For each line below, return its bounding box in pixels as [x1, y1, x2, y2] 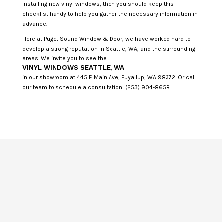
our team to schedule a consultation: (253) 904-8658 [22, 83, 170, 91]
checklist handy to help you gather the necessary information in [22, 10, 198, 17]
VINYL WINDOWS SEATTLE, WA [22, 63, 124, 71]
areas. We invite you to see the [22, 55, 107, 62]
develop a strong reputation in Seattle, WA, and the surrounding [22, 45, 195, 52]
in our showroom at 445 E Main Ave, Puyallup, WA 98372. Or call [22, 73, 196, 81]
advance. [22, 20, 47, 27]
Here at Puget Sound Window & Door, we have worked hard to [22, 35, 191, 42]
